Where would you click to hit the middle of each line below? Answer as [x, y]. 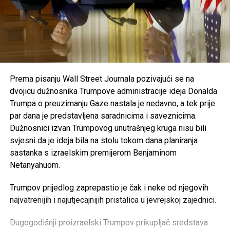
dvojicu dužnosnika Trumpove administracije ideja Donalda [113, 91]
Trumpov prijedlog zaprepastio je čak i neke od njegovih [109, 187]
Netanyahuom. [35, 165]
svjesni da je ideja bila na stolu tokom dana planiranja [103, 140]
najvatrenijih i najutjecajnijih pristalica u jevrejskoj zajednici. [113, 200]
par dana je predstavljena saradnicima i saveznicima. [103, 116]
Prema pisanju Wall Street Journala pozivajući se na [102, 79]
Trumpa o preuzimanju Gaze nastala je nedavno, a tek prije [112, 103]
